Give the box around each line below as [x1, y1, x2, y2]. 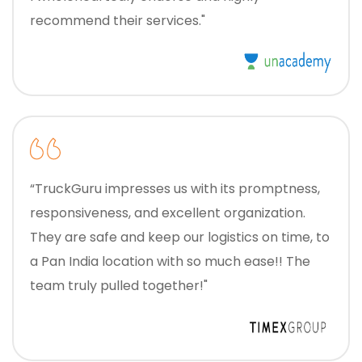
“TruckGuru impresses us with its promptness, [30, 179, 320, 199]
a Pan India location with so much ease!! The [30, 252, 310, 271]
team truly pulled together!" [30, 276, 208, 296]
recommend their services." [30, 11, 205, 31]
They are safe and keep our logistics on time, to [30, 228, 281, 247]
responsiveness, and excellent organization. [30, 204, 305, 223]
